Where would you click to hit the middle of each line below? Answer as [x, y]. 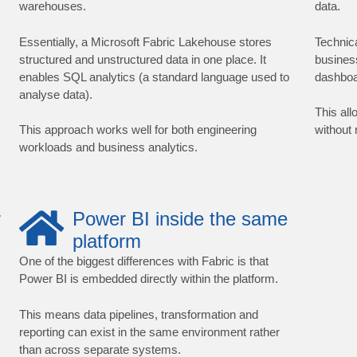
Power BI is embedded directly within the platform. [148, 279]
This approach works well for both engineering [137, 130]
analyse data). [55, 94]
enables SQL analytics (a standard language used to [154, 76]
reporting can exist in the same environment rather [149, 331]
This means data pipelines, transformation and [138, 314]
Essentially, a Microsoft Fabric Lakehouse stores [145, 41]
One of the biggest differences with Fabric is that [143, 261]
